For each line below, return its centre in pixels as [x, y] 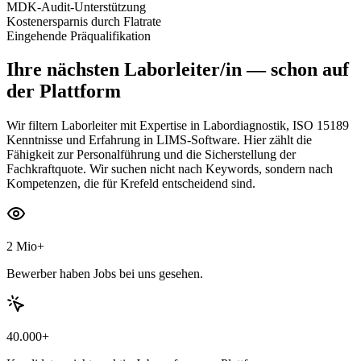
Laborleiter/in [183, 70]
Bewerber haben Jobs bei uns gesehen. [105, 274]
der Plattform [64, 91]
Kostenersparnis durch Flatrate [84, 21]
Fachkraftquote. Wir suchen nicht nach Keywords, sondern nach [170, 169]
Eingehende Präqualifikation [79, 35]
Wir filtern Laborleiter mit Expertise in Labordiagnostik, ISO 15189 [178, 126]
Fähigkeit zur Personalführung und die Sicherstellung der [151, 155]
